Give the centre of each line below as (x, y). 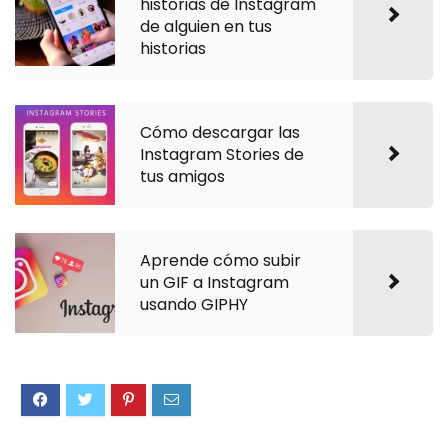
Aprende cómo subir (220, 260)
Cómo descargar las (220, 132)
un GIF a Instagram (214, 282)
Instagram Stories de (222, 154)
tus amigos (182, 176)
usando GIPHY (194, 304)
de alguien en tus (206, 26)
